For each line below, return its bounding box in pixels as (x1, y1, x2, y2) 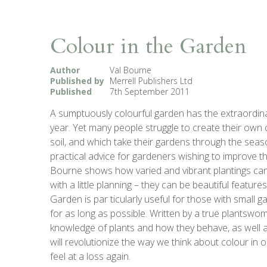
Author (50, 64, 80, 76)
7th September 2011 (110, 85, 190, 97)
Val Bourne (110, 64, 151, 76)
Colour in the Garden (50, 31, 247, 61)
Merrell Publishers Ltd (110, 74, 193, 86)
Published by (50, 74, 104, 86)
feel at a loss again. (50, 249, 131, 263)
